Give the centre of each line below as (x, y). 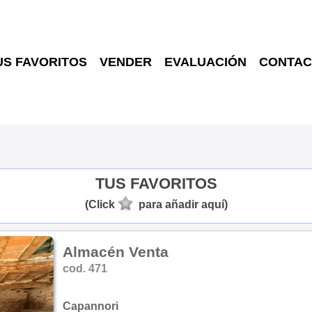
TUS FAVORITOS (156, 184)
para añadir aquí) (183, 204)
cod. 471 (85, 268)
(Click (100, 204)
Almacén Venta (116, 252)
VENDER (126, 62)
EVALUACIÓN (205, 62)
